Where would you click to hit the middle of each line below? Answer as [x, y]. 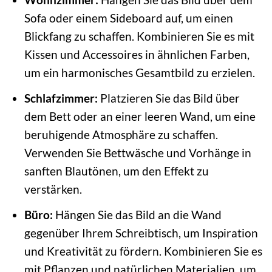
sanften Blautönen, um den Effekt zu [116, 171]
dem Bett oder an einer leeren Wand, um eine [140, 116]
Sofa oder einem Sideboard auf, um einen [128, 18]
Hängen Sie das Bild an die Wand [137, 214]
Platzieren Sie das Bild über [168, 98]
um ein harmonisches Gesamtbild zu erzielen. [139, 73]
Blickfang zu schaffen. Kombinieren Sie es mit [139, 36]
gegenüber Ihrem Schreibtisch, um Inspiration [141, 233]
